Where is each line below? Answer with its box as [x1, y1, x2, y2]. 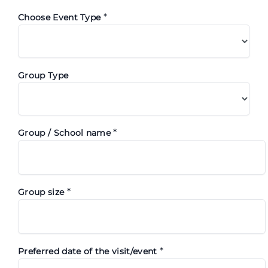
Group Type [18, 70, 69, 81]
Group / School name [18, 127, 114, 139]
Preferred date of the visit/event [18, 245, 160, 257]
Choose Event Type [18, 12, 103, 23]
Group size [18, 187, 67, 198]
